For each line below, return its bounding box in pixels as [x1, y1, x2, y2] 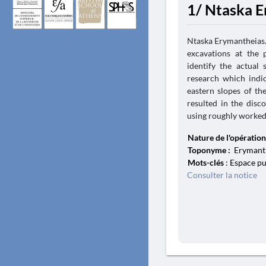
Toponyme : [188, 145, 232, 155]
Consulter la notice [187, 170, 257, 180]
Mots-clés [188, 157, 224, 167]
